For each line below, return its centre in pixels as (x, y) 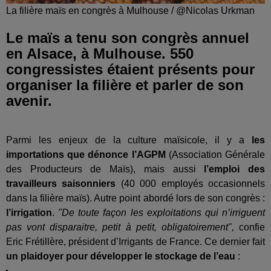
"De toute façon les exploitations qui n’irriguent (162, 213)
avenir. (29, 101)
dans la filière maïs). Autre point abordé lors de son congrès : (135, 198)
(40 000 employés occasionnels (191, 184)
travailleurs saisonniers (61, 184)
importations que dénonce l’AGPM (86, 155)
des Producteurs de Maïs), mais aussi (105, 169)
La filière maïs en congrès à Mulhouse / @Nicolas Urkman (130, 11)
